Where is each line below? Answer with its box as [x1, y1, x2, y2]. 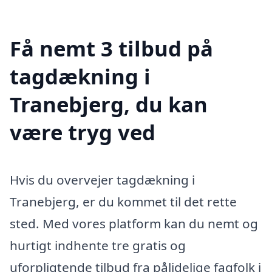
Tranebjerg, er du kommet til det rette [10, 192, 237, 210]
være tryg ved [10, 117, 155, 146]
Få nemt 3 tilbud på [10, 33, 213, 63]
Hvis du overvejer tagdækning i [10, 171, 195, 188]
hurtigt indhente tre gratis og [10, 236, 186, 254]
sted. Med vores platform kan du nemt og [10, 214, 258, 232]
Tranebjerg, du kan [10, 89, 208, 118]
